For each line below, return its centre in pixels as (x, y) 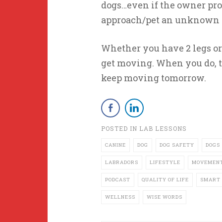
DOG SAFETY (177, 145)
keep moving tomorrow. (153, 78)
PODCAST (117, 180)
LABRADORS (121, 162)
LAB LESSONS (163, 128)
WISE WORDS (164, 197)
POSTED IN (120, 128)
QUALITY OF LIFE (165, 180)
